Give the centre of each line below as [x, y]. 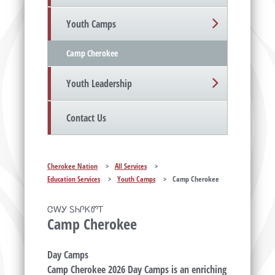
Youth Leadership [99, 84]
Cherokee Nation [72, 166]
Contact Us [86, 118]
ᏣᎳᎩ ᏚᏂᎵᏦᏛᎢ [75, 209]
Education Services [73, 179]
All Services [130, 166]
